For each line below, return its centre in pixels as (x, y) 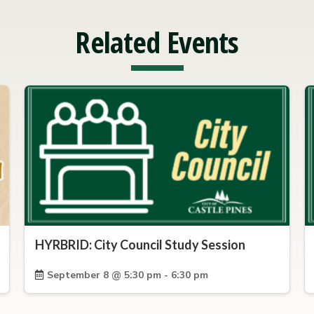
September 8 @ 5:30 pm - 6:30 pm (128, 275)
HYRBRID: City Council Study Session (140, 245)
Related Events (157, 42)
